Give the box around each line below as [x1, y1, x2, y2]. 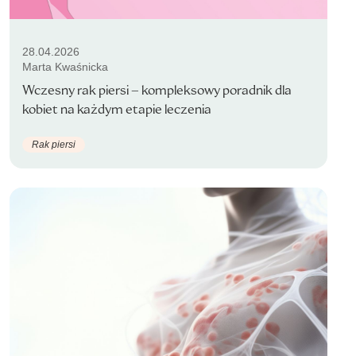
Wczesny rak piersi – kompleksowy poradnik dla [22, 82, 292, 99]
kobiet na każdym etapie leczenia [22, 101, 211, 118]
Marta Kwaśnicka [22, 60, 108, 73]
